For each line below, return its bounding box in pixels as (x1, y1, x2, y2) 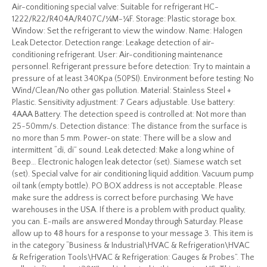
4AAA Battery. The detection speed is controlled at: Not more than (12, 110, 246, 119)
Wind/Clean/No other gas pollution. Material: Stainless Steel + (12, 86, 231, 95)
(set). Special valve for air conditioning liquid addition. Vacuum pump (12, 169, 254, 179)
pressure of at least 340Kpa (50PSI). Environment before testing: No (12, 74, 254, 83)
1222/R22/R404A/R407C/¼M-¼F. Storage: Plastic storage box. (12, 14, 237, 24)
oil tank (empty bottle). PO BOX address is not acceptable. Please (12, 181, 243, 191)
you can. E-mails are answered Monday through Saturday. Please (12, 217, 243, 226)
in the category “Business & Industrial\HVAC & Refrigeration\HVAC (12, 241, 250, 250)
